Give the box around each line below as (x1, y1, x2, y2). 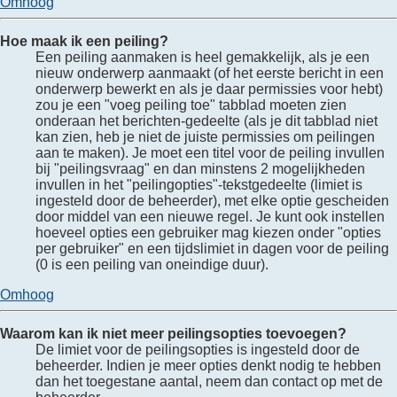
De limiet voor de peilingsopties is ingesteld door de (35, 341, 360, 357)
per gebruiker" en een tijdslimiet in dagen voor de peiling (35, 240, 389, 256)
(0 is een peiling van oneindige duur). (35, 256, 269, 272)
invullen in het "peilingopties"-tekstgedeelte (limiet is (35, 176, 362, 192)
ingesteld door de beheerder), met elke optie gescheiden (35, 192, 389, 208)
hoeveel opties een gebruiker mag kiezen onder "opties (35, 224, 381, 240)
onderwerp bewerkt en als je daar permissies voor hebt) (35, 81, 383, 97)
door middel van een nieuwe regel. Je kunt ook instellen (35, 208, 385, 224)
